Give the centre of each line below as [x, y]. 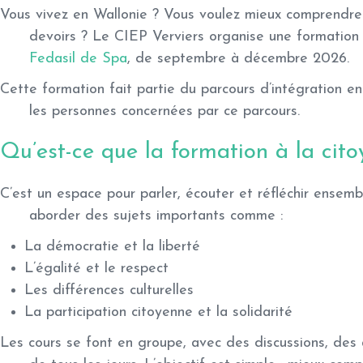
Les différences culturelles [109, 290]
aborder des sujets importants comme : [156, 216]
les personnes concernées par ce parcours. [164, 111]
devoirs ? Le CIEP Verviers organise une [163, 36]
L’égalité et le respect [96, 268]
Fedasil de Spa [78, 58]
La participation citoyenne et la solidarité [158, 312]
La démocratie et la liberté [112, 246]
